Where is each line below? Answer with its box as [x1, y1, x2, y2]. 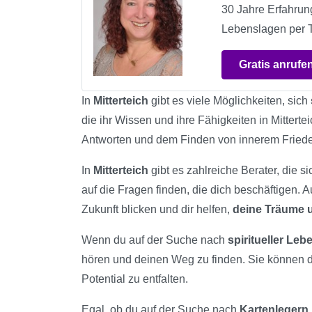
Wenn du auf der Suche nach [81, 233, 228, 246]
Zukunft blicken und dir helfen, [81, 203, 233, 215]
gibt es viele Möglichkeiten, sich [148, 94, 311, 107]
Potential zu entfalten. [81, 272, 188, 285]
